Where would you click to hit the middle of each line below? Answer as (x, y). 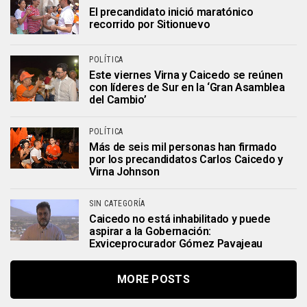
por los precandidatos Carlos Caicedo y (186, 160)
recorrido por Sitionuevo (150, 24)
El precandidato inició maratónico (171, 12)
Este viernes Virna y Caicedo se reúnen (186, 75)
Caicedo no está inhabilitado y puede (180, 219)
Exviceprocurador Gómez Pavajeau (176, 244)
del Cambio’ (118, 100)
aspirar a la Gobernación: (150, 232)
